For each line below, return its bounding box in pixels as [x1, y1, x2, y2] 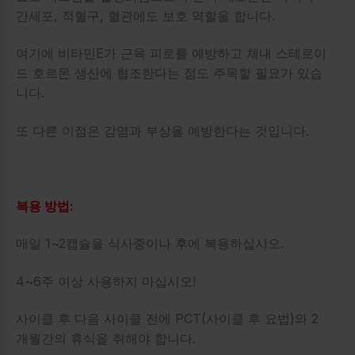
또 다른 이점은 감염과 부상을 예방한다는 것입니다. [16, 122, 309, 139]
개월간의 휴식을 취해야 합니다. [16, 330, 200, 347]
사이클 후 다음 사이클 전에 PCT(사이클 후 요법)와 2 [16, 311, 319, 327]
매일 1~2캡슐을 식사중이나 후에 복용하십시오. [16, 235, 284, 252]
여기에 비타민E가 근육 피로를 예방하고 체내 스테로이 [16, 45, 326, 62]
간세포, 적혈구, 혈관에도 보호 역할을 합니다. [16, 7, 279, 24]
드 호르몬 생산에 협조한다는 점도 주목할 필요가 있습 [16, 65, 323, 82]
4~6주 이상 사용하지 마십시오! [16, 273, 200, 289]
